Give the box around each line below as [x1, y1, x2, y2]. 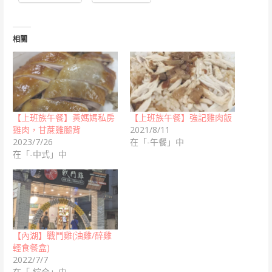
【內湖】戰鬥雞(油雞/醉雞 [12, 229, 112, 241]
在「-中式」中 [12, 148, 67, 160]
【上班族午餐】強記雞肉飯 [129, 112, 232, 124]
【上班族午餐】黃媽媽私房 [12, 112, 115, 124]
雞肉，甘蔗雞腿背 [12, 124, 81, 136]
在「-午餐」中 [129, 136, 184, 148]
